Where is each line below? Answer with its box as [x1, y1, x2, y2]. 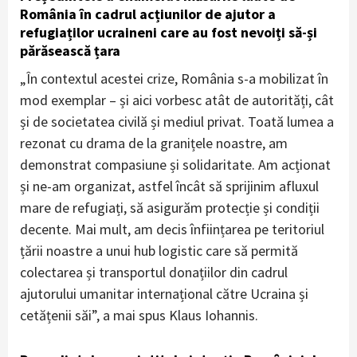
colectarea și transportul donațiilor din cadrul [20, 262, 288, 281]
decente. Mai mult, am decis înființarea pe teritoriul [20, 219, 324, 238]
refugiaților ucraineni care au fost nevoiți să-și [20, 22, 317, 41]
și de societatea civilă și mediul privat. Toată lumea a [20, 112, 334, 131]
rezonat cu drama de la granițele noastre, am [20, 133, 288, 152]
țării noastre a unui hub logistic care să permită [20, 241, 298, 260]
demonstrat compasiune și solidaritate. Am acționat [20, 155, 331, 174]
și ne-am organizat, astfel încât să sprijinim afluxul [20, 176, 319, 195]
